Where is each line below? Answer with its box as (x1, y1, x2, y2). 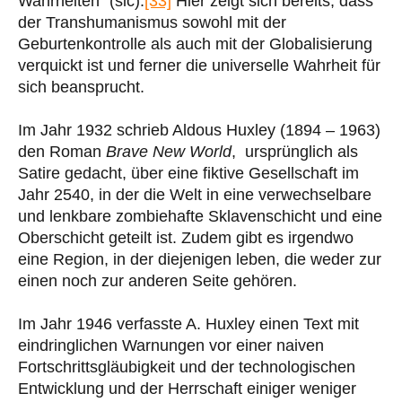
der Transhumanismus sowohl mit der (18, 13, 286, 31)
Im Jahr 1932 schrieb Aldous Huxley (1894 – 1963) (18, 120, 380, 139)
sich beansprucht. (18, 77, 144, 96)
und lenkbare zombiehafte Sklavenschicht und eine (18, 206, 382, 225)
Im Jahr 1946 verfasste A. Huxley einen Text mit (18, 314, 359, 333)
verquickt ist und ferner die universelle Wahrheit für (18, 56, 380, 74)
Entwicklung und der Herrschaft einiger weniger (18, 379, 356, 398)
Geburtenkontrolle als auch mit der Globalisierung (18, 34, 372, 53)
